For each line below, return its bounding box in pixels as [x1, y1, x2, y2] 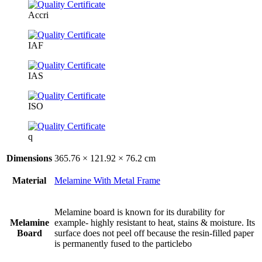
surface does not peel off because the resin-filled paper [54, 227, 254, 238]
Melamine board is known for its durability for [54, 206, 225, 217]
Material [12, 175, 46, 185]
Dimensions [6, 153, 52, 163]
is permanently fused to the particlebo [54, 238, 192, 249]
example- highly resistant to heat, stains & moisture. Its [54, 217, 255, 227]
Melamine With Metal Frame [54, 175, 160, 185]
